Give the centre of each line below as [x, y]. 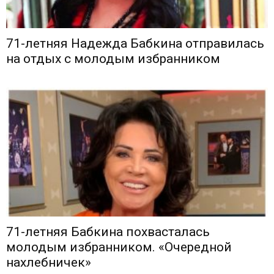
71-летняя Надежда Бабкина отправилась [135, 44]
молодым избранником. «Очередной [119, 247]
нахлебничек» [49, 263]
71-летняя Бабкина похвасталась [108, 232]
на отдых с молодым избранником [113, 59]
